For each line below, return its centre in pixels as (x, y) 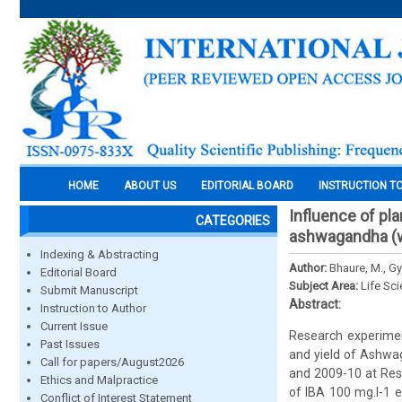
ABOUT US (150, 186)
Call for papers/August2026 (112, 362)
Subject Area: (325, 286)
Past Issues (70, 344)
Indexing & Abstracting (100, 254)
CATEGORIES (233, 221)
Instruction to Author (93, 308)
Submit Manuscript (89, 290)
